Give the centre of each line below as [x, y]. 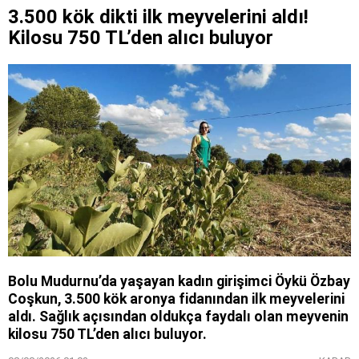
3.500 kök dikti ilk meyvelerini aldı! [158, 16]
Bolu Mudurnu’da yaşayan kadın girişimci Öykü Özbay [179, 282]
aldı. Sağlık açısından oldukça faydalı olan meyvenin [178, 317]
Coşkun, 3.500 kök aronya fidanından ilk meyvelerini [176, 299]
